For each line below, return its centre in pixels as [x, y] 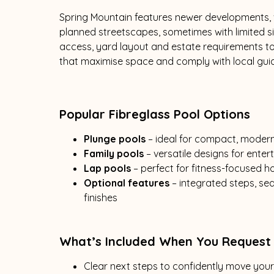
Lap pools [107, 168]
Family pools [113, 153]
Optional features [126, 183]
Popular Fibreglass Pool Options [154, 114]
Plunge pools [114, 139]
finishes [100, 197]
